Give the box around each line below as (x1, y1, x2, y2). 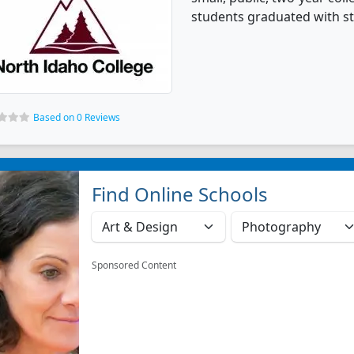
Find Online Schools (92, 181, 269, 207)
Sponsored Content (92, 258, 177, 272)
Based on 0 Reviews (33, 111, 120, 124)
